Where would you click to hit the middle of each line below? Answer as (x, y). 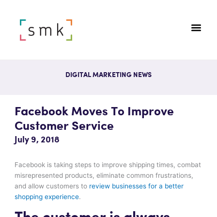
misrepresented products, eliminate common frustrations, (104, 175)
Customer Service (64, 126)
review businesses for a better (136, 186)
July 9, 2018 (37, 140)
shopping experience (47, 196)
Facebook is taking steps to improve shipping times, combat (108, 164)
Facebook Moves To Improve (94, 112)
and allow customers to (52, 186)
